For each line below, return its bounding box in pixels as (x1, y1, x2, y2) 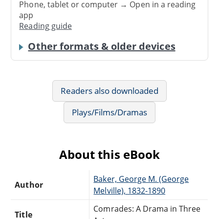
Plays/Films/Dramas (71, 106, 148, 118)
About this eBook (59, 146, 160, 162)
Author (15, 179, 43, 190)
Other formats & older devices (28, 39, 175, 53)
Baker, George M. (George (93, 173, 189, 184)
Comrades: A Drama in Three (93, 203, 201, 214)
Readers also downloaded (60, 85, 159, 96)
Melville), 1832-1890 (93, 185, 166, 196)
